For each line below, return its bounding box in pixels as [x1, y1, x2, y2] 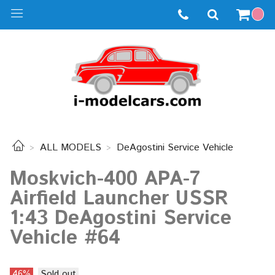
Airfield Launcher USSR [10, 184, 228, 213]
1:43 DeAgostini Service [10, 204, 231, 233]
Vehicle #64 [10, 223, 120, 252]
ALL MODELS [40, 141, 101, 155]
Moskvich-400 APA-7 [10, 165, 200, 193]
